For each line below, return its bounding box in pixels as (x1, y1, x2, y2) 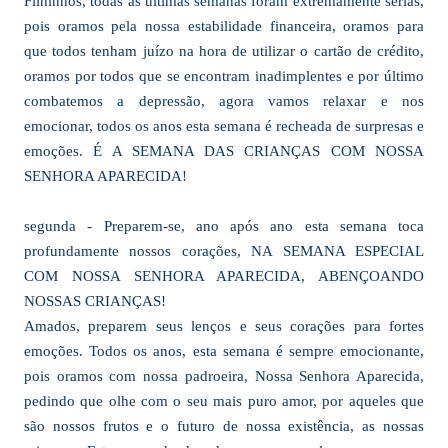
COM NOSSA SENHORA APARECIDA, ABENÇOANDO (24, 268, 424, 284)
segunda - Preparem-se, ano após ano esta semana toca (24, 218, 424, 234)
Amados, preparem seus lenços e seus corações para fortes (24, 318, 424, 334)
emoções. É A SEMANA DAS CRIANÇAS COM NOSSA (24, 143, 424, 159)
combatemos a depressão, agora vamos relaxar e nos (24, 93, 424, 109)
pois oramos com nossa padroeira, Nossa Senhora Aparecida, (24, 368, 424, 384)
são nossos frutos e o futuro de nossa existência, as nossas (24, 418, 424, 434)
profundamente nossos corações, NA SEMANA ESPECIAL (24, 243, 424, 259)
